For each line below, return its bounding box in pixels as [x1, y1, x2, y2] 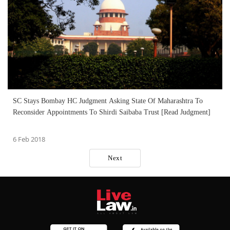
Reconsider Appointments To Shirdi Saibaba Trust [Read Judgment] [13, 108, 210, 116]
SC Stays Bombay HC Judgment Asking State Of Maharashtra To [13, 97, 203, 105]
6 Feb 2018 [13, 134, 45, 144]
